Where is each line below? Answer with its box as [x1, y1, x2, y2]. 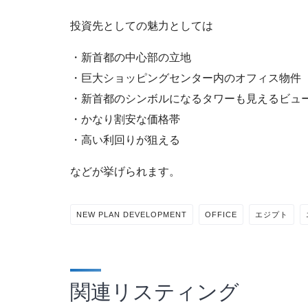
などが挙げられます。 [70, 165, 180, 177]
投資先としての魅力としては [70, 19, 213, 32]
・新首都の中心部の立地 [70, 51, 191, 63]
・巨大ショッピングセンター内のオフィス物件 [70, 71, 301, 84]
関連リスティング [70, 277, 239, 307]
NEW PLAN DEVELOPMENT [76, 210, 187, 219]
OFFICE [205, 210, 237, 219]
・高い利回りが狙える [70, 133, 180, 146]
